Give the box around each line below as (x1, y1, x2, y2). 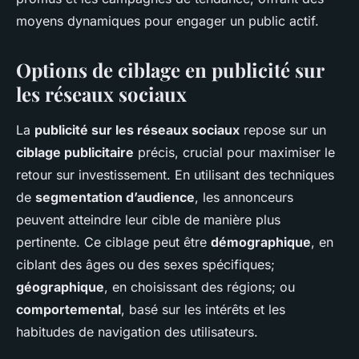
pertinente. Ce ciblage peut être (16, 234, 211, 251)
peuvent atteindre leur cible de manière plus (16, 212, 280, 228)
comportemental (16, 301, 121, 318)
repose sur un (240, 122, 326, 139)
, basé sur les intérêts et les (121, 301, 285, 318)
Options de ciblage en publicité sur (16, 57, 324, 83)
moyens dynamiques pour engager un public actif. (16, 13, 319, 30)
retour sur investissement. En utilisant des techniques (16, 167, 334, 184)
